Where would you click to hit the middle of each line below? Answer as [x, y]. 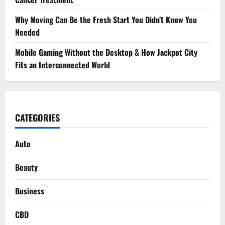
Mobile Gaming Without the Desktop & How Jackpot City [106, 52]
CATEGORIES [37, 118]
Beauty [26, 167]
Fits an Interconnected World [63, 65]
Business [30, 191]
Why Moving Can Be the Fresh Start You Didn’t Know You [106, 20]
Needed [27, 32]
